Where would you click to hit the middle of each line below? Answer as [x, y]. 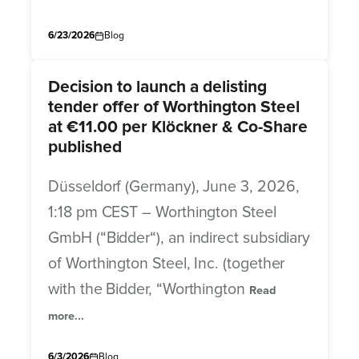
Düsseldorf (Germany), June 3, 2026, [174, 186]
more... [66, 316]
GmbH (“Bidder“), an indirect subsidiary [179, 238]
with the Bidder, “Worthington [149, 289]
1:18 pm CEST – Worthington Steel [162, 212]
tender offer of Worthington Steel [174, 107]
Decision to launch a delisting [158, 87]
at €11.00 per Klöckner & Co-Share [178, 127]
